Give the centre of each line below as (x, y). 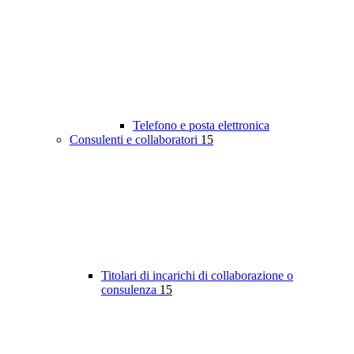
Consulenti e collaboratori (135, 140)
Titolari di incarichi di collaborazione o (197, 276)
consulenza (130, 290)
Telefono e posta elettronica (201, 126)
